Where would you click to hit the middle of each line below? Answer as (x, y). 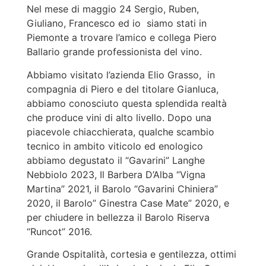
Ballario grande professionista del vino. (114, 52)
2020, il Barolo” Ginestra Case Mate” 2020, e (128, 203)
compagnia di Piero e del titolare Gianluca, (123, 89)
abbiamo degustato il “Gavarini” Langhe (116, 160)
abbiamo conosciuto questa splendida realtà (127, 103)
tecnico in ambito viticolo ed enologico (115, 146)
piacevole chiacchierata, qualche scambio (121, 132)
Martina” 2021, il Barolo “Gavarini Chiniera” (122, 189)
